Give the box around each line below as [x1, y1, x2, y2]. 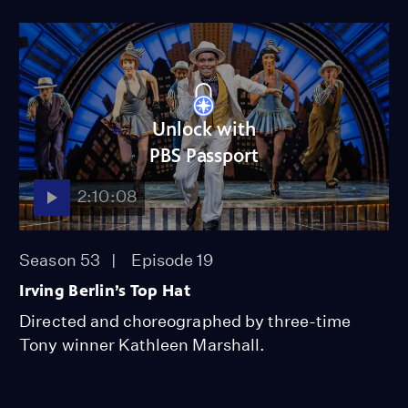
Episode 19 [130, 250, 214, 270]
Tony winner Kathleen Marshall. [19, 334, 265, 354]
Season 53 [19, 250, 100, 270]
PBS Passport [148, 145, 260, 168]
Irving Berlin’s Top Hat [19, 280, 190, 301]
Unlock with [152, 118, 256, 141]
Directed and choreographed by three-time [19, 311, 352, 331]
